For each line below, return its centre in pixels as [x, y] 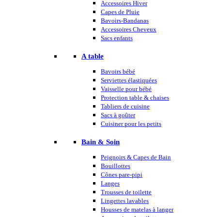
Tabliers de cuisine [125, 106]
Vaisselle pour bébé [126, 89]
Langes [110, 183]
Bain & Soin [101, 142]
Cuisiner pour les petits [131, 124]
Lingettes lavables [125, 201]
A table [93, 56]
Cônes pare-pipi [122, 174]
